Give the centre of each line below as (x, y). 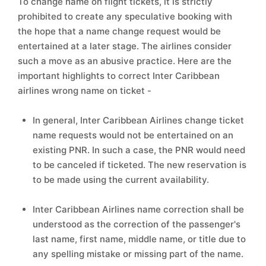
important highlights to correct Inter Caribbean (119, 76)
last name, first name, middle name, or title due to (139, 239)
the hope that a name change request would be (119, 31)
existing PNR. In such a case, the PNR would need (139, 150)
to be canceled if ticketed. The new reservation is (140, 165)
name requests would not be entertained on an (133, 135)
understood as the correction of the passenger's (137, 224)
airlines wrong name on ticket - (85, 91)
